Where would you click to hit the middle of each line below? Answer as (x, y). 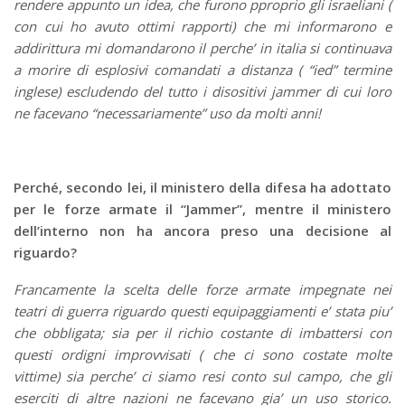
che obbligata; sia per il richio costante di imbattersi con (202, 333)
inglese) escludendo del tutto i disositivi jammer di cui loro (202, 92)
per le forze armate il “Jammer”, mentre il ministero (202, 209)
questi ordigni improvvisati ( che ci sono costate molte (202, 355)
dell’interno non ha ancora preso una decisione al (202, 231)
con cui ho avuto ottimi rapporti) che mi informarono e (202, 27)
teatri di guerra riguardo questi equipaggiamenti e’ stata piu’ (202, 311)
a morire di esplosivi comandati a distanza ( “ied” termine (202, 70)
